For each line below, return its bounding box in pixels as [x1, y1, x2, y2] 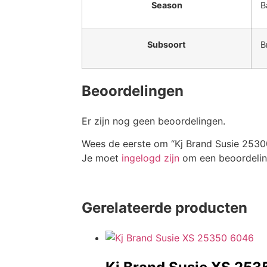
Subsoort [147, 39, 186, 49]
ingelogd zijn [122, 152, 179, 164]
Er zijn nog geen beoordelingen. [82, 114, 225, 127]
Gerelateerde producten [82, 199, 247, 217]
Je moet [82, 152, 122, 164]
